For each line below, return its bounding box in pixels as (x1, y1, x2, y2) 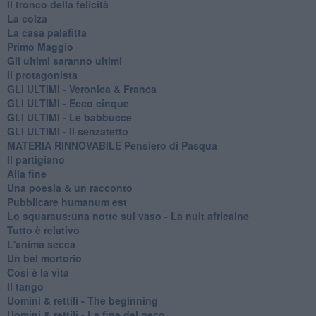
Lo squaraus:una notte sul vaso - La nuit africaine (6, 208, 249, 223)
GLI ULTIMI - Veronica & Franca (6, 81, 157, 96)
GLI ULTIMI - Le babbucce (6, 109, 132, 124)
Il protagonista (6, 67, 78, 82)
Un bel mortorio (6, 250, 82, 265)
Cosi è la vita (6, 265, 69, 279)
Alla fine (6, 166, 47, 181)
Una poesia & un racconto (6, 180, 133, 195)
